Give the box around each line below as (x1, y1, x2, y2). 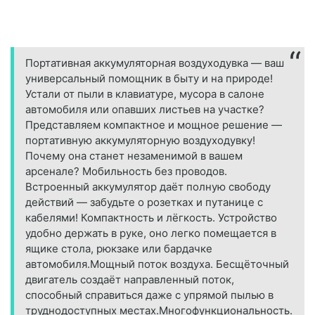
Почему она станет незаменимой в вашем (25, 149, 243, 163)
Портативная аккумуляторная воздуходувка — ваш (25, 56, 284, 70)
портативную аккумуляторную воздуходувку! (25, 134, 255, 148)
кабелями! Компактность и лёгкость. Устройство (25, 211, 277, 225)
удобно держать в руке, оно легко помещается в (25, 226, 276, 240)
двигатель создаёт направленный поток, (25, 273, 234, 287)
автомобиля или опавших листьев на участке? (25, 103, 264, 117)
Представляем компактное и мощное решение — (25, 118, 282, 132)
